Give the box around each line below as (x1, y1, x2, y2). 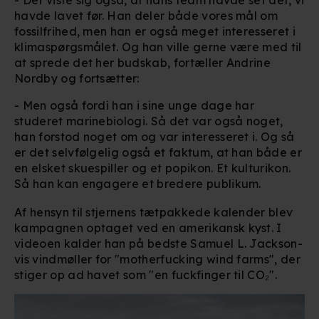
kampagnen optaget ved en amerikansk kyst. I (14, 220, 282, 235)
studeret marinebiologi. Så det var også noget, (14, 113, 283, 128)
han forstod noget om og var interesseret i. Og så (14, 129, 295, 144)
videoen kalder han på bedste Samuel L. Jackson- (14, 236, 303, 251)
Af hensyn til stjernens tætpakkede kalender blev (14, 204, 293, 219)
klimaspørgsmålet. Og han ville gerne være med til (14, 39, 302, 54)
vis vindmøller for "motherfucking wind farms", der (14, 251, 301, 266)
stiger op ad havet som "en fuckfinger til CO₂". (14, 267, 278, 282)
